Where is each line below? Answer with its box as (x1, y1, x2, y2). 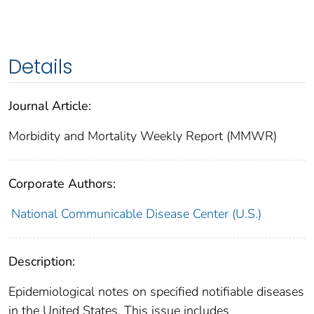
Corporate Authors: (8, 175, 116, 192)
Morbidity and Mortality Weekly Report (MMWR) (8, 127, 277, 144)
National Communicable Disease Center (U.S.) (11, 205, 261, 222)
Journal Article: (8, 97, 91, 114)
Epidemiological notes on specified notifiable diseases (8, 282, 304, 300)
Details (8, 53, 73, 81)
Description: (8, 252, 75, 270)
